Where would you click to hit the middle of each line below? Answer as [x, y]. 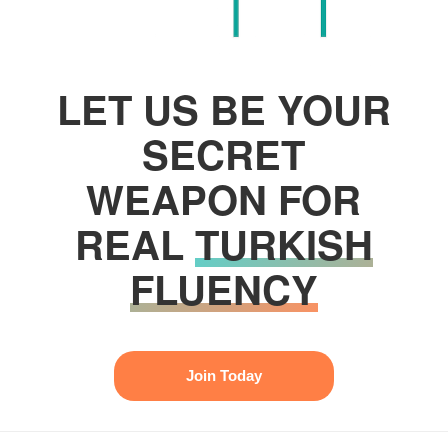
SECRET [224, 153]
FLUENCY [223, 288]
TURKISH [283, 243]
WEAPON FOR [224, 198]
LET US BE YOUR [223, 108]
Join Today [223, 375]
